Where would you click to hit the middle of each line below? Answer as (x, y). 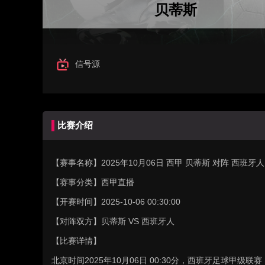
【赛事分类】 (76, 182)
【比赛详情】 (76, 241)
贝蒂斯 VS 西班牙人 (138, 221)
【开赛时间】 (76, 202)
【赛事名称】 (76, 163)
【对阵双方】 (76, 221)
